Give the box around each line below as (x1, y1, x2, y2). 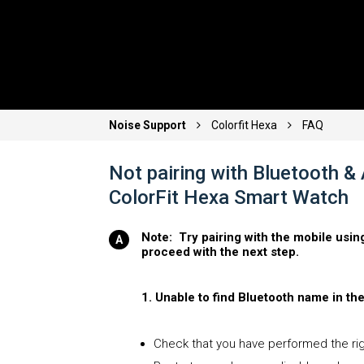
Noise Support (109, 119, 189, 132)
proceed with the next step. (141, 245, 300, 260)
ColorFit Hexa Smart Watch (109, 186, 349, 210)
